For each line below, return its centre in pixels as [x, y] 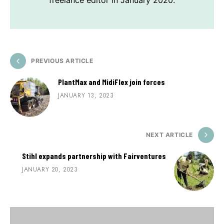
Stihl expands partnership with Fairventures [94, 156]
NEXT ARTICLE [169, 135]
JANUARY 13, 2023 [86, 96]
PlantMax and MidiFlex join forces [111, 82]
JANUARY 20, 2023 [50, 170]
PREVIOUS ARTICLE [62, 61]
